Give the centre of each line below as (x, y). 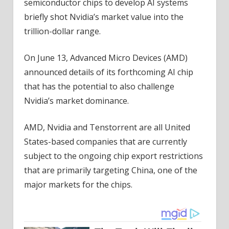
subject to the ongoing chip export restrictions (113, 156)
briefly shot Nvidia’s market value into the (104, 17)
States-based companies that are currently (105, 142)
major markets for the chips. (78, 185)
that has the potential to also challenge (99, 87)
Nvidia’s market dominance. (76, 101)
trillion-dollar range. (62, 31)
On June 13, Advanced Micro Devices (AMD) (106, 58)
